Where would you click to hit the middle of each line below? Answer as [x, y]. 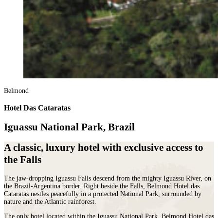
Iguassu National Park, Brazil [69, 127]
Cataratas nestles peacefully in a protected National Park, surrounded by [103, 194]
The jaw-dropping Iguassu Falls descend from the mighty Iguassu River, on [108, 178]
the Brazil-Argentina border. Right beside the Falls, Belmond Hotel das [102, 186]
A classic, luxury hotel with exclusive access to [104, 148]
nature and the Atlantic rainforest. [50, 201]
